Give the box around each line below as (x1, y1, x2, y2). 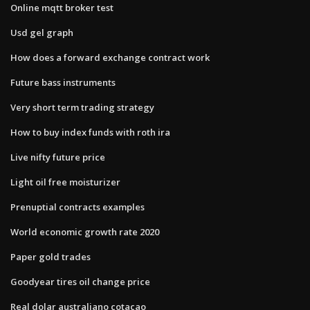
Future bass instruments (10, 75, 116, 89)
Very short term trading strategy (10, 100, 154, 113)
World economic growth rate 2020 (10, 225, 159, 238)
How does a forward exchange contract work (10, 51, 210, 64)
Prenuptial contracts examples (10, 200, 145, 213)
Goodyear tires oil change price (10, 275, 150, 288)
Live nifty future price (10, 150, 105, 163)
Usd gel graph (10, 26, 73, 39)
